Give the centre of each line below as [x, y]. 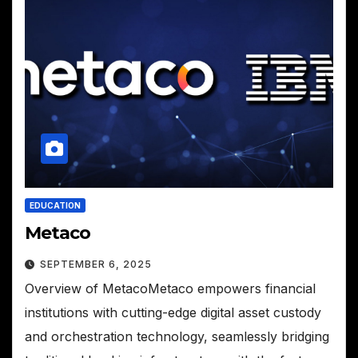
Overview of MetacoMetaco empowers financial [170, 289]
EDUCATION [55, 206]
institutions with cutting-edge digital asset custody [173, 313]
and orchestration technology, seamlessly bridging [177, 337]
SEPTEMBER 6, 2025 [96, 265]
